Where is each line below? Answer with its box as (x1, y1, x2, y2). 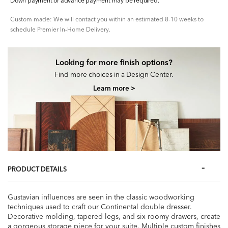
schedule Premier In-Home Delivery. (10, 25, 110, 33)
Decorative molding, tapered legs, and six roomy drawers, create (8, 211, 220, 221)
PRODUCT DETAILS (8, 164, 67, 173)
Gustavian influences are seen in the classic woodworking (8, 192, 194, 202)
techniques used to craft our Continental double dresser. (8, 202, 192, 211)
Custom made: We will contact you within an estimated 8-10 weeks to (10, 15, 204, 23)
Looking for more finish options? (55, 58, 173, 68)
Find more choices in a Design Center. (54, 70, 174, 79)
